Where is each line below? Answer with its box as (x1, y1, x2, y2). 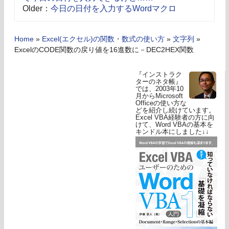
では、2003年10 (135, 84, 184, 93)
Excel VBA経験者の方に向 (135, 113, 215, 121)
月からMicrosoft (135, 91, 183, 100)
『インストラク (135, 70, 182, 78)
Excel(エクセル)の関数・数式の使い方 (42, 35, 165, 43)
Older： (22, 4, 51, 13)
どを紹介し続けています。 (135, 106, 215, 114)
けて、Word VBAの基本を (135, 120, 213, 128)
